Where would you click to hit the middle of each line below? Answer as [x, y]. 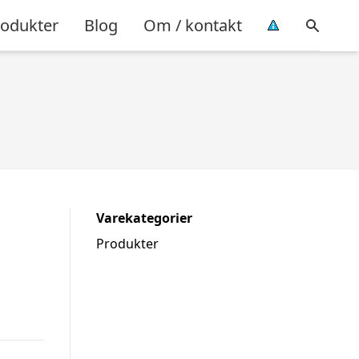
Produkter [127, 244]
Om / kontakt [193, 25]
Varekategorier [144, 218]
